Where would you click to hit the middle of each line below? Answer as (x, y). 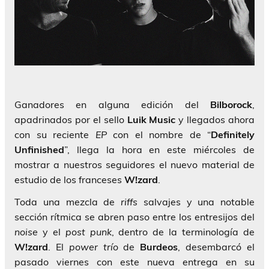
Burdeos (159, 246)
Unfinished (39, 149)
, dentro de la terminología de (183, 231)
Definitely (233, 134)
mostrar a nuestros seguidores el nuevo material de (134, 164)
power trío (93, 246)
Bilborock (231, 104)
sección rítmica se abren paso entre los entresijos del (134, 216)
